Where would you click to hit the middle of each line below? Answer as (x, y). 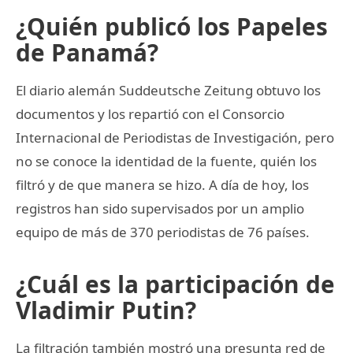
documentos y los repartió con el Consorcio (150, 113)
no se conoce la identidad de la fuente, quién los (166, 161)
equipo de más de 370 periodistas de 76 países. (163, 232)
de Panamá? (87, 52)
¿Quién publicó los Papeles (172, 26)
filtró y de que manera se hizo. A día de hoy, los (162, 184)
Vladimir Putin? (106, 310)
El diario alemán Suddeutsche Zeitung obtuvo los (168, 90)
